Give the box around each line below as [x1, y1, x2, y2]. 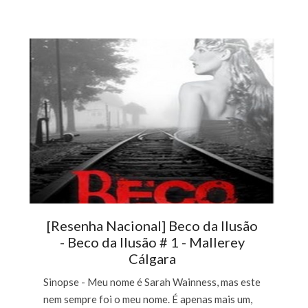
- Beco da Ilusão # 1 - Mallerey [59, 233, 245, 250]
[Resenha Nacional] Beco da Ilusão [46, 217, 258, 234]
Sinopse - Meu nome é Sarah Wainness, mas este [43, 275, 261, 288]
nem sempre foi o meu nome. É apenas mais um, [43, 292, 253, 305]
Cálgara [128, 250, 176, 267]
